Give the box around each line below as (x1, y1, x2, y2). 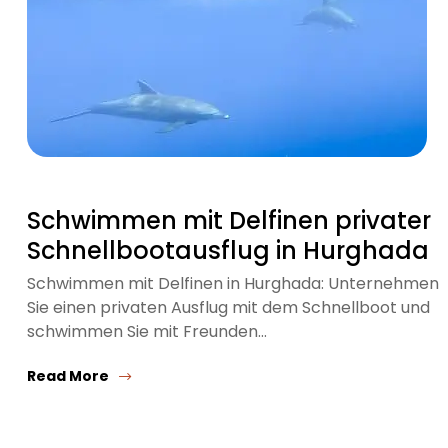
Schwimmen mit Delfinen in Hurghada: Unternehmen (27, 272, 439, 295)
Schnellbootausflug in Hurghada (27, 234, 429, 267)
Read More (27, 366, 109, 386)
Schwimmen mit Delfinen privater (27, 204, 431, 237)
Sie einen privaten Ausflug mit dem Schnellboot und (27, 296, 430, 319)
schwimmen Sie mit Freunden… (27, 320, 267, 343)
